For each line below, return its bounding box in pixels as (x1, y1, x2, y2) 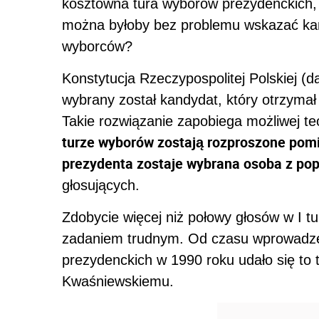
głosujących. (62, 177, 140, 194)
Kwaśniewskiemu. (62, 273, 174, 290)
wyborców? (62, 38, 132, 55)
